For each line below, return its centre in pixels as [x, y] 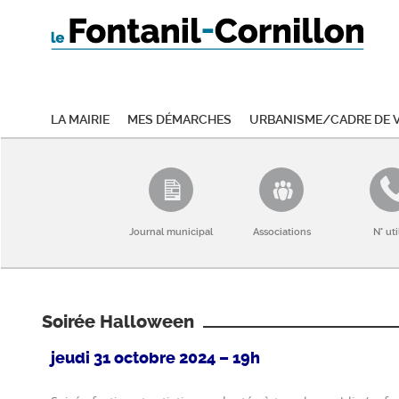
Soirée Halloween [118, 322]
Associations [281, 232]
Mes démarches [179, 118]
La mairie [80, 118]
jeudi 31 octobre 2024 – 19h [155, 358]
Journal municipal [171, 232]
